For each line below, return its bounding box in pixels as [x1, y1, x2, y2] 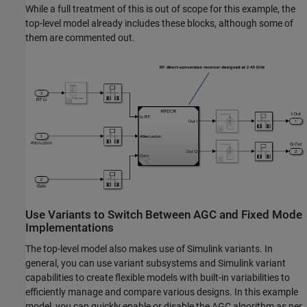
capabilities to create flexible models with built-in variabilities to [25, 271, 290, 283]
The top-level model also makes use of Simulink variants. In [25, 243, 273, 254]
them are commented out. [25, 32, 135, 43]
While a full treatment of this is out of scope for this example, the [25, 3, 295, 14]
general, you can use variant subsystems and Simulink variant [25, 257, 286, 269]
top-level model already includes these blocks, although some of [25, 17, 293, 29]
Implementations [25, 221, 114, 234]
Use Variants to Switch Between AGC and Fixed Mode [25, 208, 302, 221]
